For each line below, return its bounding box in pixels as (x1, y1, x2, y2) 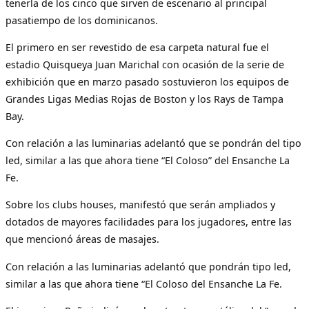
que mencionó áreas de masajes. (6, 232, 159, 246)
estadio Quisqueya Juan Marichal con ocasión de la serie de (6, 57, 284, 71)
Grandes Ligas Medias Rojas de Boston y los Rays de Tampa (6, 92, 283, 106)
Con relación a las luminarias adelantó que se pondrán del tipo (6, 137, 301, 150)
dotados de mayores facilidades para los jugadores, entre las (6, 215, 292, 229)
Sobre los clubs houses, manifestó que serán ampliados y (6, 198, 275, 212)
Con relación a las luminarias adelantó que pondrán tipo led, (6, 259, 291, 273)
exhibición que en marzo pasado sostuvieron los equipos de (6, 74, 289, 88)
